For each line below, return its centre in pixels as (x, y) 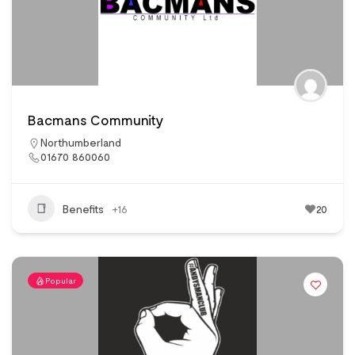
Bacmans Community (96, 120)
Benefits (83, 208)
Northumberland (81, 143)
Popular (61, 281)
